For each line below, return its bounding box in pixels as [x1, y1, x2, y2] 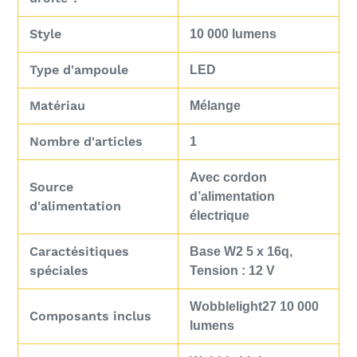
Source [29, 179, 73, 195]
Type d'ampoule [29, 62, 128, 78]
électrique [190, 209, 249, 223]
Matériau [29, 98, 85, 114]
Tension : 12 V [190, 264, 275, 278]
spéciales [29, 263, 88, 279]
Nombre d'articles [29, 134, 143, 150]
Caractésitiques [29, 244, 129, 260]
